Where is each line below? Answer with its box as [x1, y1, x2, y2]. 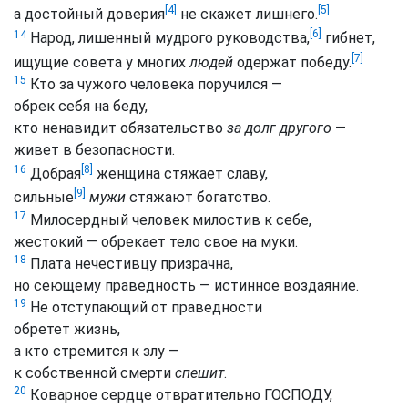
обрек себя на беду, [14, 97, 148, 115]
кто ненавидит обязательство [14, 118, 227, 137]
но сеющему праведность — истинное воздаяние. [14, 276, 359, 294]
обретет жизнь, [14, 320, 120, 338]
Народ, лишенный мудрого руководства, [26, 29, 310, 47]
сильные [14, 189, 74, 207]
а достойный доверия [14, 5, 165, 24]
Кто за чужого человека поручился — [26, 75, 282, 93]
